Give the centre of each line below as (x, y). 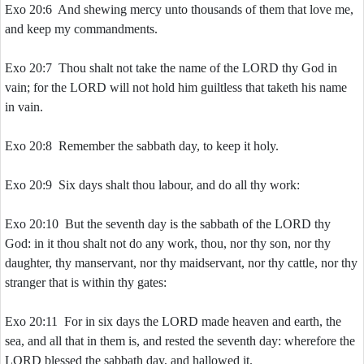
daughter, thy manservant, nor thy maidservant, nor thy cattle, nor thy (181, 263)
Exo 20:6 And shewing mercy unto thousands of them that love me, (179, 9)
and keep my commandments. (81, 29)
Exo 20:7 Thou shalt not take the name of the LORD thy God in (171, 68)
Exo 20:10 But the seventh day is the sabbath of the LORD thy (168, 224)
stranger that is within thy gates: (86, 282)
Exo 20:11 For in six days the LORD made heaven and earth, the (173, 321)
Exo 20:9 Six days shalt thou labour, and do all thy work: (152, 185)
